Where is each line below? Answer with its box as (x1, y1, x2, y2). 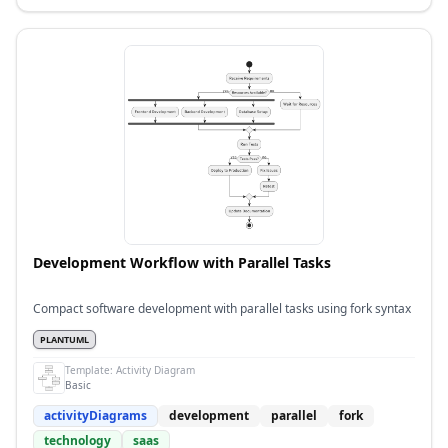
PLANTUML (40, 333, 89, 346)
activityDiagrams (44, 407, 147, 424)
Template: (65, 363, 116, 377)
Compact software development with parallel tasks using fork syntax (33, 300, 411, 317)
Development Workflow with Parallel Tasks (33, 253, 331, 272)
